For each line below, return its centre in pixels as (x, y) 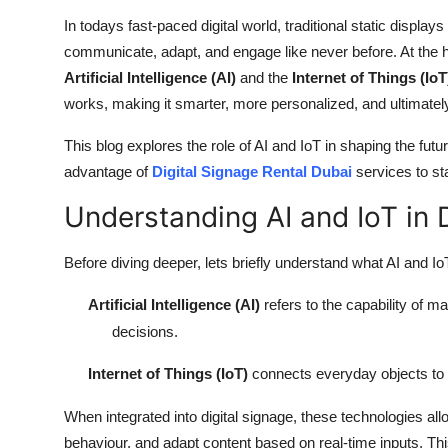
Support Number (78, 115)
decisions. (145, 332)
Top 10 (40, 17)
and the (264, 78)
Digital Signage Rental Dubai (252, 172)
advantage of (108, 172)
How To (44, 66)
